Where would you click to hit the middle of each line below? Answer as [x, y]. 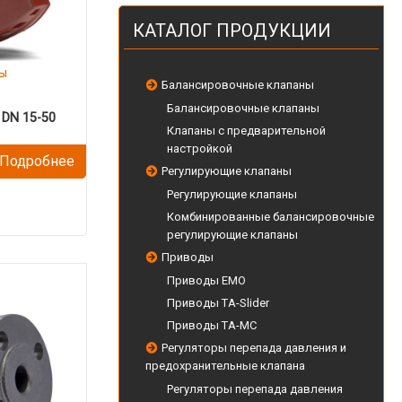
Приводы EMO [206, 280]
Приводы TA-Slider [218, 303]
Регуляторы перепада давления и [254, 348]
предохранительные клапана [225, 366]
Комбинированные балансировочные [271, 217]
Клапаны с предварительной [246, 131]
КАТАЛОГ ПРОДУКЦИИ [232, 31]
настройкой [200, 149]
